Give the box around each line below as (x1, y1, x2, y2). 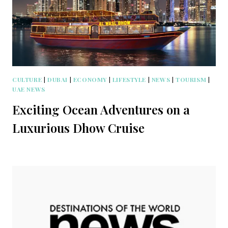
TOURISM (176, 75, 207, 83)
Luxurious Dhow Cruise (12, 119, 145, 136)
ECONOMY (73, 75, 107, 83)
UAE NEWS (12, 84, 45, 93)
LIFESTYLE (112, 75, 147, 83)
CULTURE (12, 75, 42, 83)
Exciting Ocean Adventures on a (12, 101, 190, 118)
